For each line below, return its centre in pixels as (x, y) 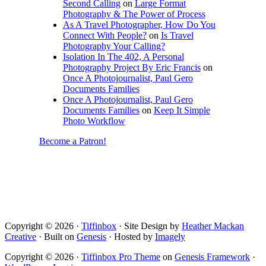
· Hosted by (131, 236)
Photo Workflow (94, 121)
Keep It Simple (182, 110)
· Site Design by (149, 226)
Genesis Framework (212, 256)
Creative (20, 236)
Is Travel (177, 35)
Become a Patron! (72, 141)
